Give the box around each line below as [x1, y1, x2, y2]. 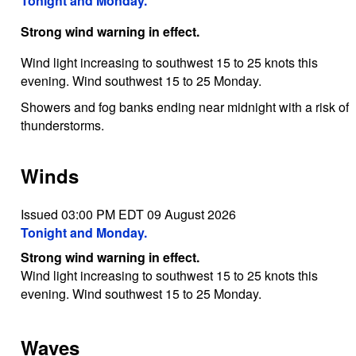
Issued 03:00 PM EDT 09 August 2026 [20, 204, 236, 223]
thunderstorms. [20, 115, 104, 134]
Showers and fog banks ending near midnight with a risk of [20, 97, 349, 116]
